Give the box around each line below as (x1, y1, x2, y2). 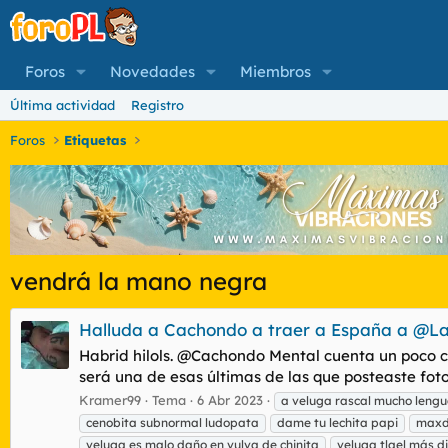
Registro (131, 97, 184, 113)
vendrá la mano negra (10, 266, 267, 296)
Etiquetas (64, 132, 127, 148)
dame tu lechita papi (277, 414, 398, 430)
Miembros (239, 62, 311, 81)
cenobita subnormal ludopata (86, 414, 259, 430)
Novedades (109, 62, 195, 81)
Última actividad (10, 97, 115, 113)
